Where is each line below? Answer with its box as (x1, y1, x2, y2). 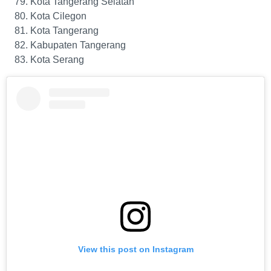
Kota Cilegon (30, 11, 87, 22)
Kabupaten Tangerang (30, 40, 126, 51)
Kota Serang (30, 54, 84, 65)
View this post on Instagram (77, 244, 194, 255)
